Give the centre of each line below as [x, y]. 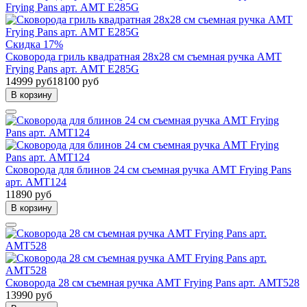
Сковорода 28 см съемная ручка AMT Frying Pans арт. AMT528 [152, 282]
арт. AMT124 [36, 182]
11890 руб [28, 194]
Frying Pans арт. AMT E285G [72, 69]
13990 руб [29, 295]
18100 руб [75, 81]
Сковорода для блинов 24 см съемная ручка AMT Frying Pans [148, 169]
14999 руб [29, 81]
